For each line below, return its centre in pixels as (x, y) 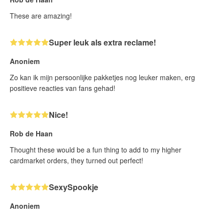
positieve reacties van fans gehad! (63, 88)
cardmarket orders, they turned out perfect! (77, 161)
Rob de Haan (31, 134)
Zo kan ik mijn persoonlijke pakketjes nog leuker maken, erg (102, 77)
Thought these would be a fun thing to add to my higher (96, 150)
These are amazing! (41, 16)
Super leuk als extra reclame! (102, 43)
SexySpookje (74, 187)
